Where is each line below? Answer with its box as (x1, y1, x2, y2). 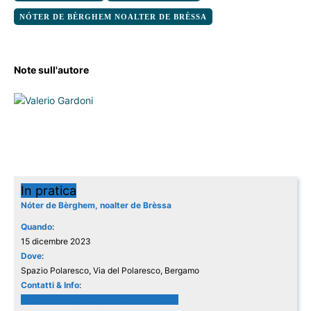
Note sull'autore (14, 64, 89, 76)
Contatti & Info (21, 280, 79, 291)
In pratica (21, 183, 76, 199)
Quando (21, 221, 52, 233)
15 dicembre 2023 (21, 236, 91, 247)
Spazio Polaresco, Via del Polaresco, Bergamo (21, 265, 199, 276)
